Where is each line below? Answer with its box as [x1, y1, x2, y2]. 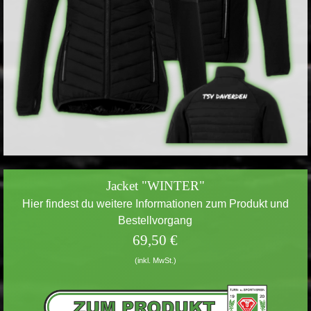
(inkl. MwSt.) [134, 256, 176, 265]
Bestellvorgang [118, 215, 193, 227]
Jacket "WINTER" [106, 178, 205, 194]
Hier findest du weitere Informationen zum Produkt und [22, 198, 289, 210]
